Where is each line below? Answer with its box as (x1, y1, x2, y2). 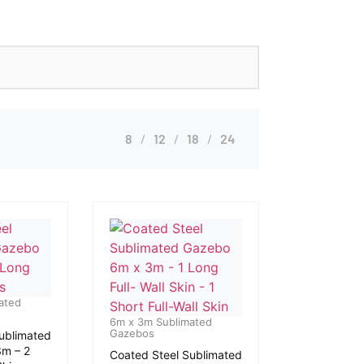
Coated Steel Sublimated (109, 348, 242, 362)
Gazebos (109, 327, 154, 340)
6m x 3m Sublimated (109, 315, 212, 328)
